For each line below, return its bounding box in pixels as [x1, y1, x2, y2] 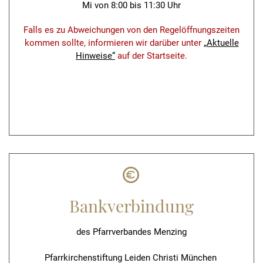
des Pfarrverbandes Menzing [76, 227, 187, 237]
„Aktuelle [203, 38, 239, 48]
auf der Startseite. [115, 50, 187, 61]
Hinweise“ [76, 50, 115, 61]
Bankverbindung [69, 194, 194, 217]
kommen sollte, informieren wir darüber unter [24, 38, 204, 48]
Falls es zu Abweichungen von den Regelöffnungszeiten [23, 25, 240, 35]
